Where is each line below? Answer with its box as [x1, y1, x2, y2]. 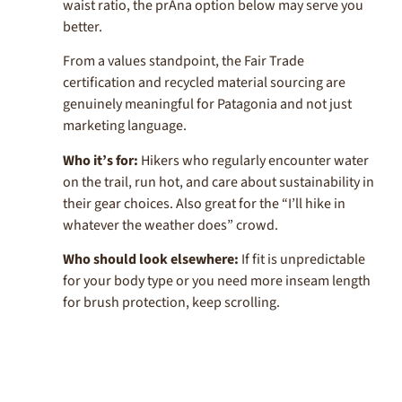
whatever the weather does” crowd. [63, 214, 278, 235]
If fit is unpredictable [239, 249, 365, 269]
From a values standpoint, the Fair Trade [63, 51, 304, 72]
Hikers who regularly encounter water [138, 150, 369, 170]
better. [63, 16, 102, 37]
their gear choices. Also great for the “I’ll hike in [63, 193, 345, 214]
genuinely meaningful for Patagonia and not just [63, 94, 352, 115]
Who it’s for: [63, 150, 138, 170]
